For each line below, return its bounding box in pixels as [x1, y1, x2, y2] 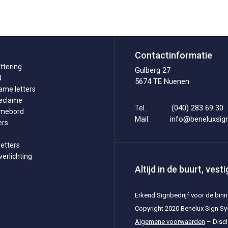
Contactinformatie [134, 50, 212, 61]
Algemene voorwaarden [135, 218, 205, 225]
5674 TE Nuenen [134, 77, 189, 86]
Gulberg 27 [134, 66, 170, 75]
